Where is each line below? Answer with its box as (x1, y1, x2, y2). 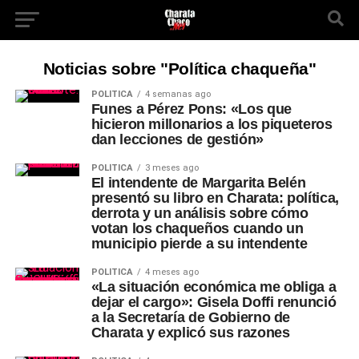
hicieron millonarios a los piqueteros (91, 116, 333, 132)
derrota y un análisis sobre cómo (91, 205, 309, 221)
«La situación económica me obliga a (91, 279, 337, 295)
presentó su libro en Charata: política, (91, 190, 339, 206)
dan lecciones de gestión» (91, 131, 264, 147)
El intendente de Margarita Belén (91, 175, 306, 191)
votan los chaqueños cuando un (91, 220, 304, 236)
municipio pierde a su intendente (91, 236, 308, 252)
